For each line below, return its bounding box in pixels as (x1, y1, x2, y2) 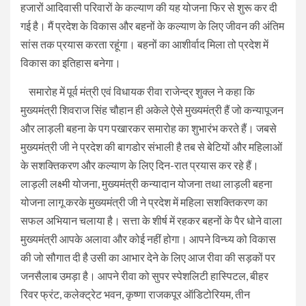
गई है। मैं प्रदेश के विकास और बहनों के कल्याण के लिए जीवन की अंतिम (20, 18, 284, 32)
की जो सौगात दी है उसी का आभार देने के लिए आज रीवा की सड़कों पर (20, 250, 275, 264)
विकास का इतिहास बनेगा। (20, 55, 121, 69)
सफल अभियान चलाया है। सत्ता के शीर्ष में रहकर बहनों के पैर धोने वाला (20, 213, 282, 227)
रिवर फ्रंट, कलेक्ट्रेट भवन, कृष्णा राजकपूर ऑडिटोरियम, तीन (20, 287, 250, 301)
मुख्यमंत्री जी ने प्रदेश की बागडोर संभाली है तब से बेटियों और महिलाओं (20, 139, 282, 153)
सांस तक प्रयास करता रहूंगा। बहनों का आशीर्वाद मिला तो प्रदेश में (20, 37, 268, 51)
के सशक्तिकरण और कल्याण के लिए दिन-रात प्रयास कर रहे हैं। (20, 158, 259, 171)
